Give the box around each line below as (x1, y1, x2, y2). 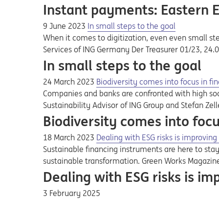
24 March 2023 (43, 77, 96, 87)
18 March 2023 (43, 132, 96, 142)
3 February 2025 (43, 188, 100, 198)
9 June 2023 (43, 21, 88, 31)
